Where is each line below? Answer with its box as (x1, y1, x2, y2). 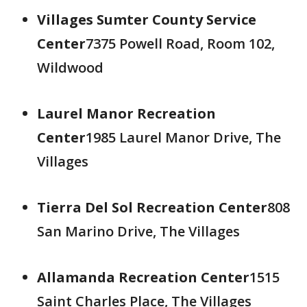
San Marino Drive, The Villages (37, 222, 240, 241)
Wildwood (37, 58, 103, 77)
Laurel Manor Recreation (37, 104, 216, 123)
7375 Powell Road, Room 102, (86, 34, 275, 53)
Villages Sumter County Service (37, 10, 256, 29)
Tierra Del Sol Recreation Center (37, 198, 267, 217)
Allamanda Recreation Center (37, 268, 249, 286)
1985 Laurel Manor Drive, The (86, 128, 281, 147)
